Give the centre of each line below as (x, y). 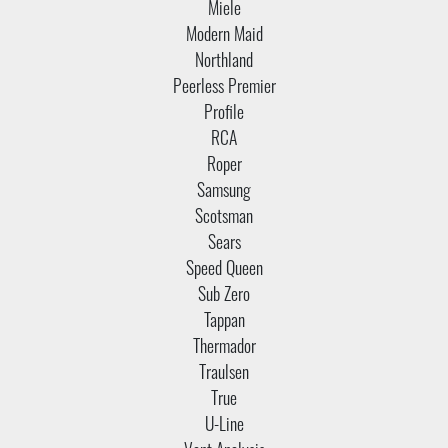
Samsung (224, 192)
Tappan (224, 322)
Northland (224, 62)
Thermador (224, 348)
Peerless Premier (224, 88)
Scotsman (224, 218)
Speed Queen (224, 270)
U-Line (224, 426)
